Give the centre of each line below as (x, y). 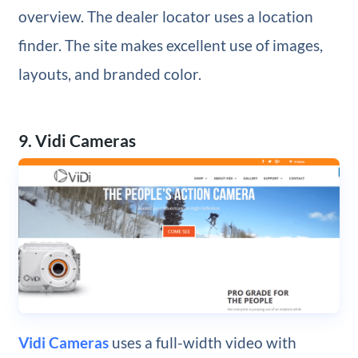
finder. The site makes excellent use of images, (170, 46)
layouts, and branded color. (109, 74)
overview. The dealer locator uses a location (165, 17)
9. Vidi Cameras (77, 141)
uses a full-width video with (202, 343)
